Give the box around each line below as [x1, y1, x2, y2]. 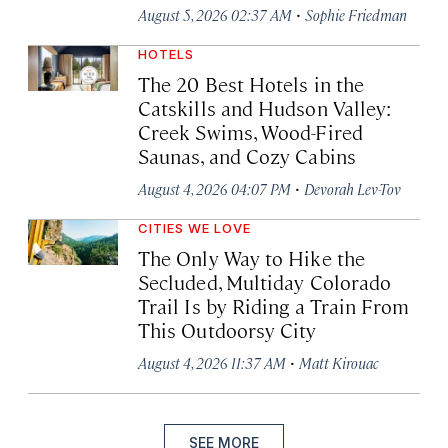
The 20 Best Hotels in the [138, 70, 365, 98]
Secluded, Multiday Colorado [138, 268, 392, 296]
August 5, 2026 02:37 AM [138, 5, 292, 25]
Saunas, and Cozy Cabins [138, 142, 356, 170]
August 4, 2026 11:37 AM [138, 353, 286, 373]
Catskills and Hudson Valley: [138, 94, 392, 122]
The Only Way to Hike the [138, 244, 365, 272]
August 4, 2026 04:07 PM [138, 179, 291, 199]
